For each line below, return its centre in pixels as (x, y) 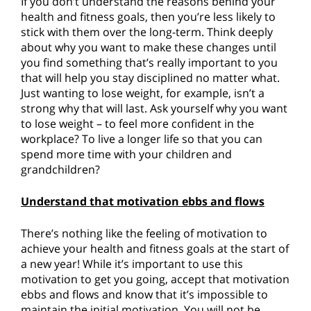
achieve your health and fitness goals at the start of (155, 249)
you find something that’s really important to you (149, 63)
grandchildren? (60, 170)
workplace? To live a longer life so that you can (142, 139)
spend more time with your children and (126, 154)
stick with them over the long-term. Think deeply (147, 32)
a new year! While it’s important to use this (132, 264)
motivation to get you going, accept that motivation (155, 279)
